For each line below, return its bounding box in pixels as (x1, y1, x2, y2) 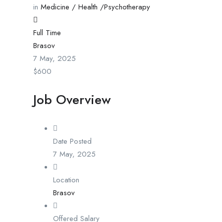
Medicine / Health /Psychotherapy (41, 1, 150, 13)
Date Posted (53, 136, 92, 147)
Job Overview (33, 90, 111, 110)
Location (53, 174, 79, 186)
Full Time (33, 27, 61, 39)
